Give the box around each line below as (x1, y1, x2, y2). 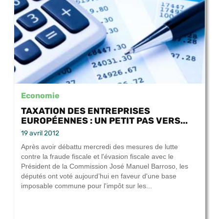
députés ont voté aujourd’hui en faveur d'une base (21, 172, 176, 180)
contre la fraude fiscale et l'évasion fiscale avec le (21, 153, 174, 161)
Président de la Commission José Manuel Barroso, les (21, 162, 188, 171)
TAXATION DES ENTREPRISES (21, 106, 150, 116)
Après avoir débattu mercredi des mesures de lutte (21, 143, 178, 151)
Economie (21, 91, 60, 100)
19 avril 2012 (21, 129, 59, 138)
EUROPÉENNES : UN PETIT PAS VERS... (21, 115, 188, 126)
